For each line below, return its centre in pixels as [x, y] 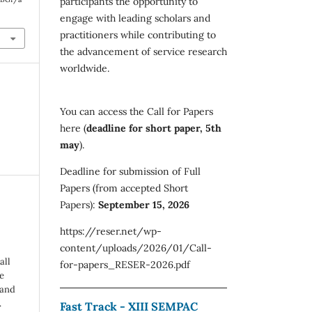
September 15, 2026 [144, 204]
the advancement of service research [143, 51]
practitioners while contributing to [138, 34]
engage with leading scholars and [135, 18]
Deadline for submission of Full [130, 171]
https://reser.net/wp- [111, 231]
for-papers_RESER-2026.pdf [125, 264]
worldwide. [85, 68]
